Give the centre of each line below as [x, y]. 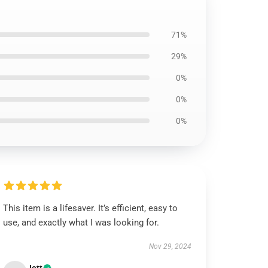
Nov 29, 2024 [170, 246]
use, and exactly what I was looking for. [81, 223]
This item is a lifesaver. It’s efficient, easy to [91, 208]
